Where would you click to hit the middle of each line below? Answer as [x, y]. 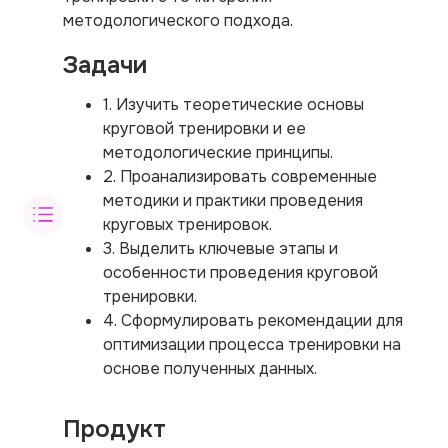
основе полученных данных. [210, 368]
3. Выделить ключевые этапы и [220, 248]
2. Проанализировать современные [240, 176]
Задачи [105, 64]
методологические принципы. [218, 152]
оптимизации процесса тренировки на [252, 344]
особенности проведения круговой [240, 272]
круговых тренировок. [187, 224]
